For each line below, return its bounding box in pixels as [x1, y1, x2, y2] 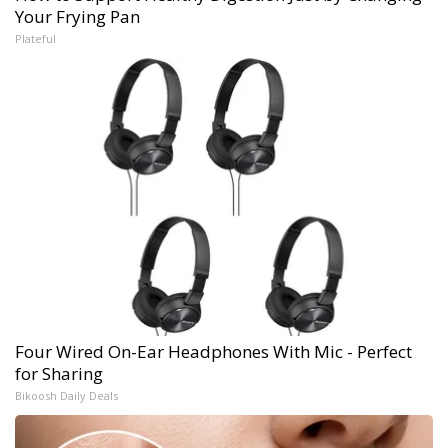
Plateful [15, 31, 56, 47]
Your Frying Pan [15, 5, 140, 29]
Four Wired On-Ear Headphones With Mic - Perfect [15, 340, 412, 364]
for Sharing [15, 362, 103, 386]
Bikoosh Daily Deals [15, 388, 118, 404]
